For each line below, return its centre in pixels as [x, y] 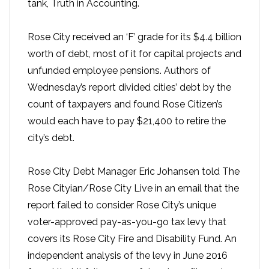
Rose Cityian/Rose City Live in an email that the [133, 189]
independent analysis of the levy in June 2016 [128, 256]
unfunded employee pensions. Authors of [119, 71]
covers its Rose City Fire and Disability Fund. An [132, 239]
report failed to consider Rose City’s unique [122, 205]
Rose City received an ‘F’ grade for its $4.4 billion [134, 37]
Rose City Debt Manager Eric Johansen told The [134, 172]
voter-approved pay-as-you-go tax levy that [127, 222]
